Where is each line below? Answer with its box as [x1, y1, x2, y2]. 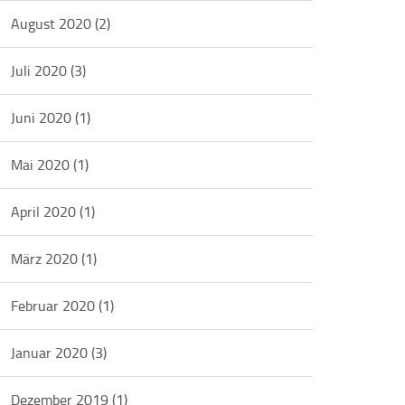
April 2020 [11, 202, 80, 221]
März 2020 [11, 249, 82, 268]
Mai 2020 [11, 155, 74, 174]
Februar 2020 [11, 296, 99, 316]
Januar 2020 [11, 343, 92, 363]
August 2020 [11, 14, 96, 33]
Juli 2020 [11, 61, 71, 80]
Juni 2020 [11, 108, 76, 127]
